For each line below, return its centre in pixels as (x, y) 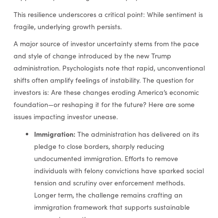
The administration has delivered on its (137, 134)
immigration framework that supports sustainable (112, 207)
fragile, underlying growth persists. (67, 26)
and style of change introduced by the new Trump (92, 56)
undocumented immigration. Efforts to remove (106, 158)
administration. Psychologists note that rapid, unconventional (109, 68)
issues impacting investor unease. (65, 117)
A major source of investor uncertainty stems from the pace (106, 44)
